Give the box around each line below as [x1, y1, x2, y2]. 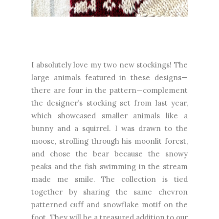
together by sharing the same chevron [31, 187, 188, 197]
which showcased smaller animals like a [31, 110, 188, 120]
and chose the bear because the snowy [31, 149, 188, 158]
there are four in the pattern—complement [31, 85, 188, 95]
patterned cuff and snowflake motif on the [31, 199, 188, 209]
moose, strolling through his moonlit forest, [31, 136, 188, 146]
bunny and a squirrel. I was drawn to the [31, 123, 188, 133]
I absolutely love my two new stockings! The [31, 60, 188, 69]
